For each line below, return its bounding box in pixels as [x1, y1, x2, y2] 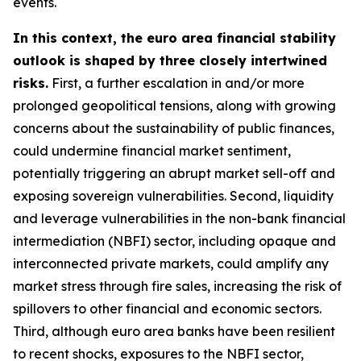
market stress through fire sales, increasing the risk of [13, 278, 342, 294]
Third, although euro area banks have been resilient [13, 323, 335, 339]
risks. [13, 75, 48, 91]
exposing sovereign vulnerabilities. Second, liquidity [13, 188, 334, 204]
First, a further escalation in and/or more [48, 75, 305, 91]
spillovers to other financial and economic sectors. [13, 301, 322, 317]
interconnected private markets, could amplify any [13, 255, 329, 272]
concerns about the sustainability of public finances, [13, 120, 334, 136]
